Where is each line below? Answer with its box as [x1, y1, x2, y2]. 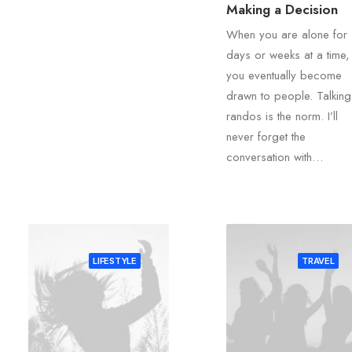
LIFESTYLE [92, 255, 137, 266]
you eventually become [225, 67, 342, 85]
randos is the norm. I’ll [225, 108, 338, 126]
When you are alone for [225, 26, 347, 44]
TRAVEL [302, 255, 335, 266]
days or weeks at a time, [225, 46, 350, 64]
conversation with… [225, 148, 323, 167]
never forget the [225, 128, 306, 146]
